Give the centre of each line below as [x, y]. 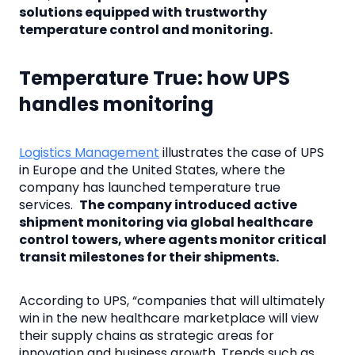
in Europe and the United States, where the [152, 170]
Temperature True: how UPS [155, 78]
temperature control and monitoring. [146, 29]
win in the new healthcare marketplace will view [169, 319]
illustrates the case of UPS [242, 152]
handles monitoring [116, 105]
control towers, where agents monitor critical [173, 239]
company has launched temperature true [150, 187]
